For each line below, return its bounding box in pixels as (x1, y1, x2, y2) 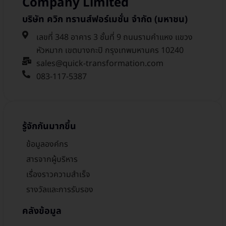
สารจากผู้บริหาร (26, 153, 78, 165)
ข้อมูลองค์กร (26, 138, 68, 150)
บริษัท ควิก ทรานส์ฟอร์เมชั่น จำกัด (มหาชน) (22, 12, 188, 26)
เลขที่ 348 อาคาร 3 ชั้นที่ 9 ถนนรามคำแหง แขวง (36, 31, 193, 43)
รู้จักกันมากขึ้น (22, 119, 76, 133)
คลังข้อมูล (22, 204, 62, 218)
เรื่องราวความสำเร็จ (26, 168, 90, 181)
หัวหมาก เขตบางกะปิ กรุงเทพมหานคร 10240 (36, 44, 184, 56)
